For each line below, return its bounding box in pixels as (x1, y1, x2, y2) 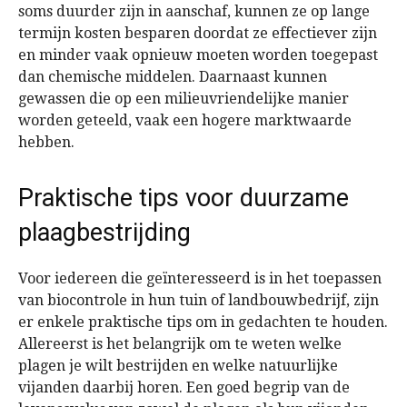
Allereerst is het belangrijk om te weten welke (18, 334, 342, 352)
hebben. (18, 133, 74, 151)
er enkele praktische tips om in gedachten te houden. (18, 313, 388, 331)
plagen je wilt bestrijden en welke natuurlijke (18, 356, 338, 374)
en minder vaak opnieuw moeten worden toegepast (18, 45, 378, 64)
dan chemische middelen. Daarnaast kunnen (18, 67, 327, 85)
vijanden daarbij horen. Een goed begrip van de (18, 378, 350, 396)
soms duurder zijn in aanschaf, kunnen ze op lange (18, 2, 370, 20)
